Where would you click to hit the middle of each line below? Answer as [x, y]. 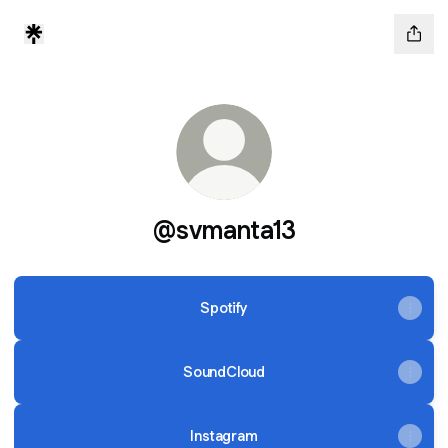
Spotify [224, 307]
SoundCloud [224, 371]
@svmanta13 [224, 229]
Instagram [224, 435]
